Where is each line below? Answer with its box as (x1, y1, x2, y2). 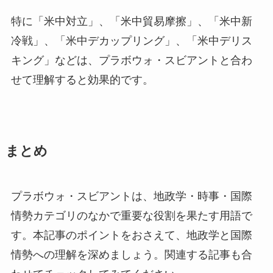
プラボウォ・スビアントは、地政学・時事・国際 (10, 190, 252, 202)
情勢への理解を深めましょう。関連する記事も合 (10, 248, 252, 261)
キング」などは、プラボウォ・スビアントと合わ (10, 54, 252, 66)
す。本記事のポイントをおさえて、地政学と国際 (10, 229, 252, 241)
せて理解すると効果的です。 (10, 73, 154, 86)
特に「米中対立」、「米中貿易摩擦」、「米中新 (10, 15, 252, 27)
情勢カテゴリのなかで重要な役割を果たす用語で (10, 209, 252, 222)
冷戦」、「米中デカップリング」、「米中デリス (10, 34, 252, 47)
